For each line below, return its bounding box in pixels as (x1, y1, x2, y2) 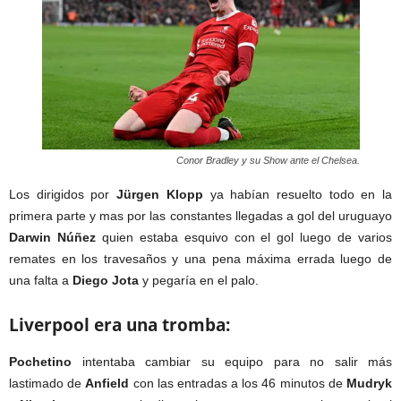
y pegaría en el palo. (139, 273, 259, 287)
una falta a (9, 273, 73, 287)
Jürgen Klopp (109, 187, 203, 201)
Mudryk (346, 376, 393, 390)
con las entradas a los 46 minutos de (129, 376, 347, 390)
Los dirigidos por (9, 187, 110, 201)
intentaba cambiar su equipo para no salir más (72, 354, 392, 369)
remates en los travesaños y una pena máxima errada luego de (9, 252, 392, 266)
